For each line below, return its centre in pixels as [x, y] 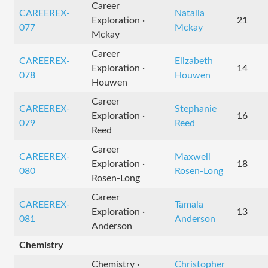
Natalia [190, 13]
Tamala [189, 205]
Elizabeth [194, 61]
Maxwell [193, 157]
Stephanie [196, 109]
